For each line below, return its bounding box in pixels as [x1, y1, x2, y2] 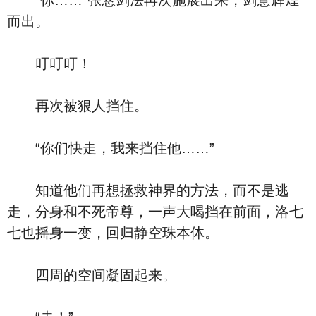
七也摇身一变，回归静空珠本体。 [7, 225, 219, 241]
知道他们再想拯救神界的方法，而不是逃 [7, 183, 289, 198]
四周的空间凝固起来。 [7, 267, 176, 283]
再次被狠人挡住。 [7, 98, 148, 114]
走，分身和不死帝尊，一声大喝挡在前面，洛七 [7, 204, 303, 219]
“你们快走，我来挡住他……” [7, 140, 214, 156]
